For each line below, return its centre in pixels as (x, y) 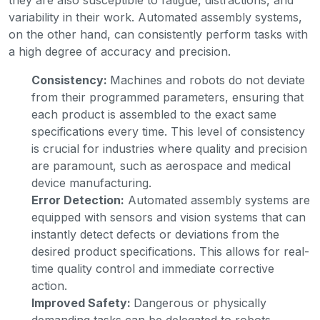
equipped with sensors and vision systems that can (169, 217)
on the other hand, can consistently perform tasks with (158, 34)
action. (49, 285)
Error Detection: (78, 200)
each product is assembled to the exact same (154, 114)
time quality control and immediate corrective (153, 268)
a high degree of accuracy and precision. (120, 51)
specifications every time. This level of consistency (168, 131)
